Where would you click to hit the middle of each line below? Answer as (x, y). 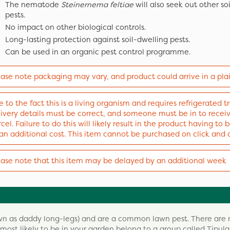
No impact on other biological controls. (75, 27)
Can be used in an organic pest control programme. (98, 52)
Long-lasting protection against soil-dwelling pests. (98, 40)
